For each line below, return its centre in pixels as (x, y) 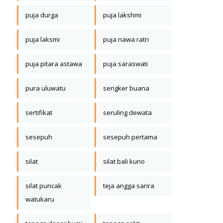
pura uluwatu (46, 88)
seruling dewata (127, 113)
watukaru (40, 199)
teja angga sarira (129, 186)
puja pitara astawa (54, 64)
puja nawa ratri (126, 40)
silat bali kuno (124, 162)
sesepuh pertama (130, 137)
